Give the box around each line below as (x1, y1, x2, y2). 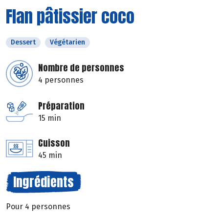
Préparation (38, 99, 85, 112)
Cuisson (38, 136, 70, 150)
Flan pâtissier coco (6, 3, 134, 29)
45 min (38, 150, 62, 160)
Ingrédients (13, 172, 74, 192)
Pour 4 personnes (6, 201, 70, 211)
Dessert (11, 38, 36, 46)
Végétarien (50, 38, 85, 46)
